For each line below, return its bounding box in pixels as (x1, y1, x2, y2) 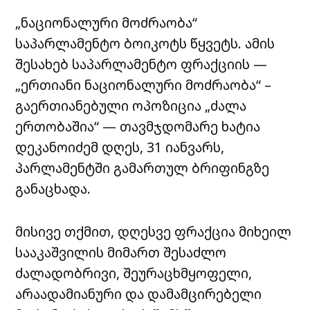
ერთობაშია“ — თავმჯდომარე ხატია (15, 117, 261, 136)
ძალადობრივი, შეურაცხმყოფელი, (15, 264, 253, 283)
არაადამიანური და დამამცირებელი (15, 284, 262, 304)
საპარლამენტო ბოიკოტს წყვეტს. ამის (15, 34, 275, 53)
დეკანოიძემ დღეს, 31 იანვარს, (15, 138, 225, 157)
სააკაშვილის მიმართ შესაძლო (15, 243, 227, 262)
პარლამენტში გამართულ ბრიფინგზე (15, 158, 270, 178)
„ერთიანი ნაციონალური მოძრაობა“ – (15, 75, 272, 95)
